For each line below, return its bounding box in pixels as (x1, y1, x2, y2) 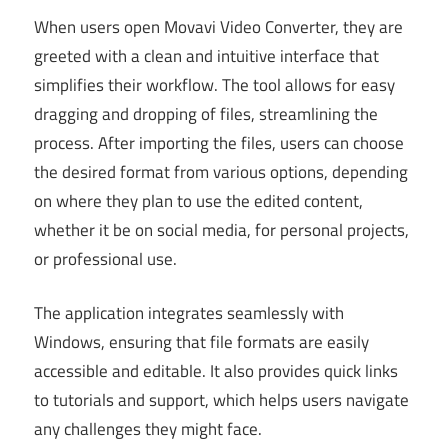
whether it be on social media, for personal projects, (34, 216, 409, 243)
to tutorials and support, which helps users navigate (34, 387, 409, 414)
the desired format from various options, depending (34, 158, 408, 185)
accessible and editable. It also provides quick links (34, 358, 398, 385)
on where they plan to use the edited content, (34, 187, 363, 214)
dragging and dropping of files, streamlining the (34, 100, 378, 127)
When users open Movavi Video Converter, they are (34, 13, 403, 40)
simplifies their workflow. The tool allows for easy (34, 71, 395, 98)
